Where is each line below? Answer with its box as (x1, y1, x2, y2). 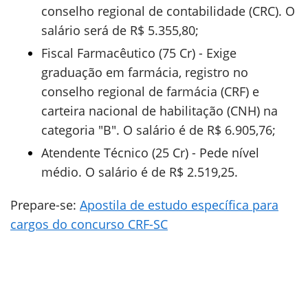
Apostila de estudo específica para (80, 197, 278, 213)
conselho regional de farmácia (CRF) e (41, 83, 259, 100)
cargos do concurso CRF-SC (10, 216, 168, 232)
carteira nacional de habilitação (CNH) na (41, 102, 278, 119)
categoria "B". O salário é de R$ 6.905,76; (41, 122, 276, 138)
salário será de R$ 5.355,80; (41, 22, 199, 38)
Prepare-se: (10, 197, 80, 213)
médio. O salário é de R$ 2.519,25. (41, 164, 238, 180)
